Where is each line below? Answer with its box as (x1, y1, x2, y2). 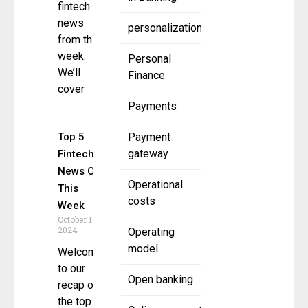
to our (58, 262, 85, 276)
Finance (128, 69, 165, 82)
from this (58, 33, 101, 47)
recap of (58, 278, 98, 292)
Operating (128, 225, 175, 239)
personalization (128, 21, 202, 35)
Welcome (58, 245, 103, 259)
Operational (128, 178, 183, 192)
